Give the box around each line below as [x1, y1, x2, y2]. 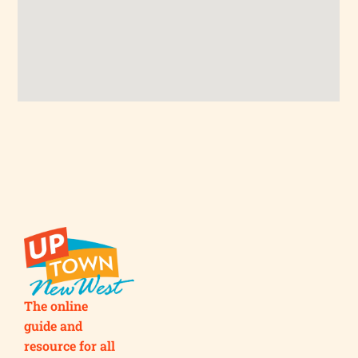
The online [24, 297, 88, 315]
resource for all [24, 337, 115, 355]
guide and [24, 317, 82, 335]
